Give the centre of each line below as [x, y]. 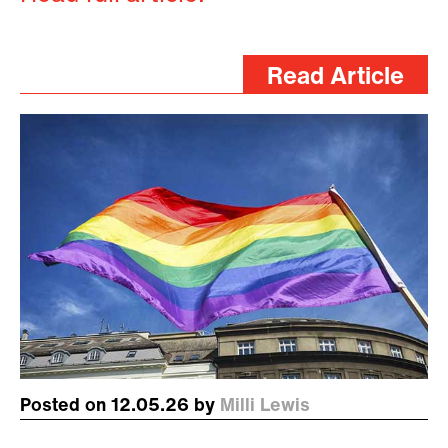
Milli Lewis [265, 406]
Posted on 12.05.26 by [120, 406]
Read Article [335, 77]
